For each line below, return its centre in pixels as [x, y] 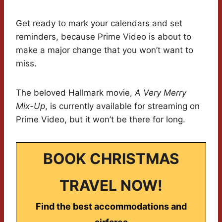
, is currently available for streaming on [122, 106]
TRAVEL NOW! [111, 186]
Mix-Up [30, 106]
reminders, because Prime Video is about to [104, 37]
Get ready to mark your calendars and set [99, 24]
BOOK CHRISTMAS [111, 159]
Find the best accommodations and [111, 207]
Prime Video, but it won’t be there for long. [101, 120]
